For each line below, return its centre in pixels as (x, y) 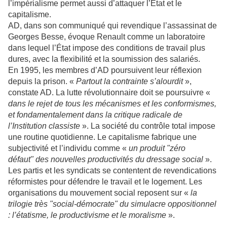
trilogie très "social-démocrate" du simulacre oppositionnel (112, 204)
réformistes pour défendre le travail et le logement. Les (105, 182)
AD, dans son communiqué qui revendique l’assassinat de (112, 26)
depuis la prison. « (42, 82)
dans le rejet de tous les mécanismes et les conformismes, (112, 104)
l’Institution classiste (44, 126)
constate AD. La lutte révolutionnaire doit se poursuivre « (109, 93)
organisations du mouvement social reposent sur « (99, 193)
